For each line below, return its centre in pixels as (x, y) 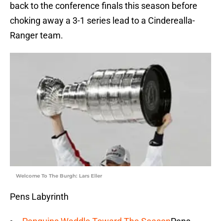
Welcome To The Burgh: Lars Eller (59, 176)
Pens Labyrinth (39, 197)
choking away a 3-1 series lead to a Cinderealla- (102, 21)
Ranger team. (37, 36)
